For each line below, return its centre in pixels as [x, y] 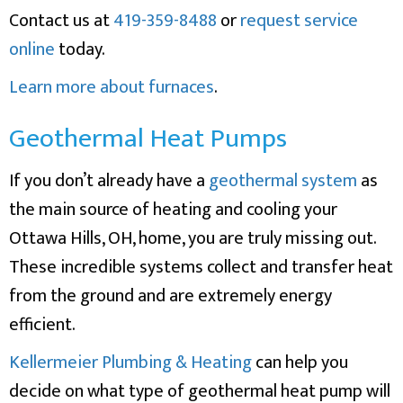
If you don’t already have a [109, 180]
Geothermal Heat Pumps [148, 138]
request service [299, 20]
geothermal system [283, 180]
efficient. [42, 324]
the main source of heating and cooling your [173, 209]
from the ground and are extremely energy [170, 296]
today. [80, 49]
